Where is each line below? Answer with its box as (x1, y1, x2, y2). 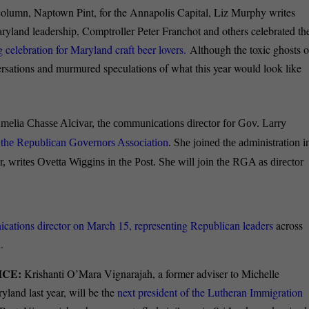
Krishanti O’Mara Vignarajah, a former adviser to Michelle (21, 266, 280, 281)
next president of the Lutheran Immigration (117, 284, 303, 299)
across (273, 217, 303, 232)
